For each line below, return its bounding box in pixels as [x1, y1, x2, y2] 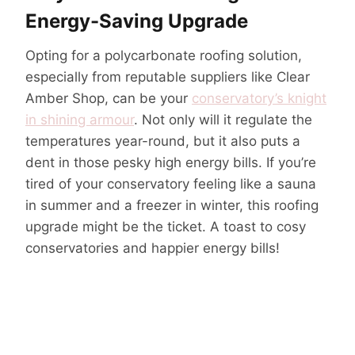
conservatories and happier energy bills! [25, 239, 280, 256]
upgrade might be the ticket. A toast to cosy [25, 218, 306, 235]
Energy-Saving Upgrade [25, 9, 248, 32]
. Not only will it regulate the [134, 111, 312, 128]
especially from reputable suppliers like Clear [25, 68, 310, 85]
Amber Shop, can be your [25, 90, 192, 106]
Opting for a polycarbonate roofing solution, [25, 47, 302, 63]
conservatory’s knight [192, 90, 326, 106]
